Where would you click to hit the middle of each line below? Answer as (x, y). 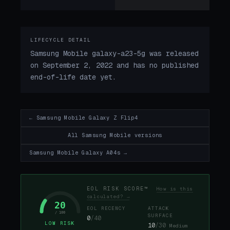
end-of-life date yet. (74, 77)
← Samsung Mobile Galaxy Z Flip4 (84, 118)
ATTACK (159, 209)
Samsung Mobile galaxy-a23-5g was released (115, 54)
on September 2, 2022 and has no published (115, 65)
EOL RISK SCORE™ (122, 188)
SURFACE (160, 216)
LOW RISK (60, 224)
